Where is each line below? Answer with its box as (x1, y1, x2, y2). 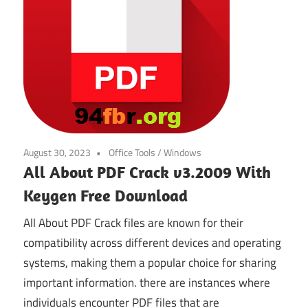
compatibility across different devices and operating (23, 234, 281, 252)
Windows (164, 144, 201, 159)
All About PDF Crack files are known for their (23, 214, 243, 232)
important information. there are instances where (23, 274, 270, 292)
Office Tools (109, 144, 155, 159)
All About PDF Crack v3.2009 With (23, 161, 271, 182)
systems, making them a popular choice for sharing (23, 254, 276, 272)
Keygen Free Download (23, 184, 188, 206)
